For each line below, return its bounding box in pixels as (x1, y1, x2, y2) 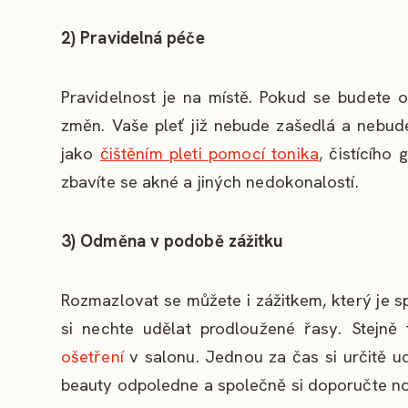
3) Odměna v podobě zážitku (61, 229, 283, 252)
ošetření (61, 344, 124, 368)
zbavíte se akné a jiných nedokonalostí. (61, 169, 359, 193)
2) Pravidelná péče (61, 25, 205, 49)
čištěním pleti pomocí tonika (99, 141, 319, 165)
